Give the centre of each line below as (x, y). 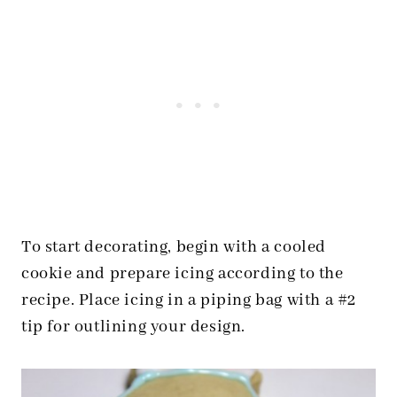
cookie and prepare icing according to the (183, 274)
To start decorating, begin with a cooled (174, 248)
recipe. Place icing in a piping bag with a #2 (189, 301)
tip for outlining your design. (134, 327)
